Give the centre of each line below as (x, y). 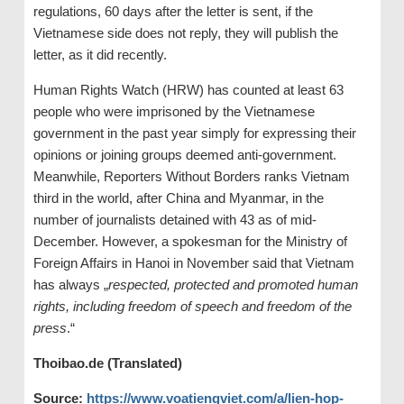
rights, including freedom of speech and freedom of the (192, 307)
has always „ (70, 285)
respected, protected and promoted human (233, 285)
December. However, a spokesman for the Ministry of (190, 242)
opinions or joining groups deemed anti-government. (184, 155)
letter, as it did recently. (100, 55)
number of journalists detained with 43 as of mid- (174, 220)
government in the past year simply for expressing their (194, 133)
